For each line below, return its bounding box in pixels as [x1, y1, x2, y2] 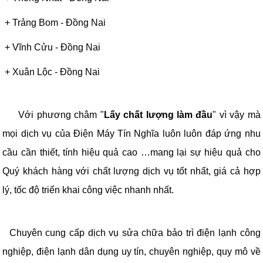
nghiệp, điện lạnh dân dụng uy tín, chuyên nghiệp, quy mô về [2, 247, 261, 257]
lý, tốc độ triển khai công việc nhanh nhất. [2, 185, 174, 195]
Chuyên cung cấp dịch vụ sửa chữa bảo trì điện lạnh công [9, 228, 261, 238]
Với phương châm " [2, 110, 104, 120]
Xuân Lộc [12, 67, 55, 77]
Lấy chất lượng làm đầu [103, 110, 213, 120]
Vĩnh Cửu [12, 42, 56, 53]
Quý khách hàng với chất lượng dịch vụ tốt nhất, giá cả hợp [2, 166, 261, 177]
